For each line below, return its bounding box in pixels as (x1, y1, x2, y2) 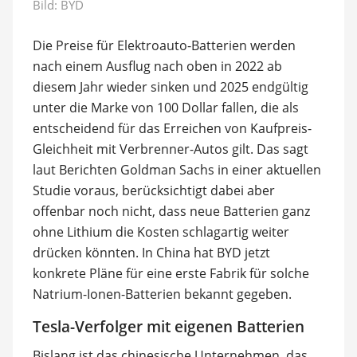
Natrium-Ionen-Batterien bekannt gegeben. (32, 284, 292, 303)
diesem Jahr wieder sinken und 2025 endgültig (32, 77, 308, 96)
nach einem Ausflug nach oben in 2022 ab (32, 57, 282, 75)
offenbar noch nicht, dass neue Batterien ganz (32, 202, 310, 220)
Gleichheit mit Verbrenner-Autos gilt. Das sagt (32, 139, 308, 158)
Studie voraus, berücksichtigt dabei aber (32, 181, 275, 199)
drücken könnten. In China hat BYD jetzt (32, 243, 270, 261)
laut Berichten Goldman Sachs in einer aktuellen (32, 160, 321, 178)
